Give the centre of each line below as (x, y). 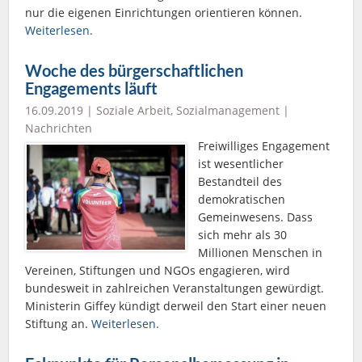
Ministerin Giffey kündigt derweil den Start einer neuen (176, 306)
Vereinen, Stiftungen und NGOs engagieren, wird (158, 271)
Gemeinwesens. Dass (255, 217)
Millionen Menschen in (260, 253)
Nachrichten (59, 128)
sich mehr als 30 (242, 235)
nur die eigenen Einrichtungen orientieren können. (164, 13)
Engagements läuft (91, 89)
